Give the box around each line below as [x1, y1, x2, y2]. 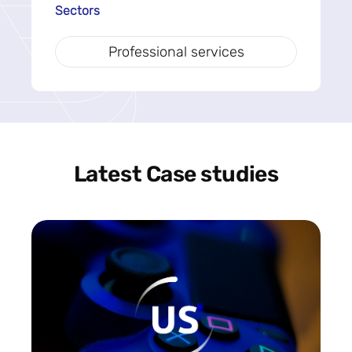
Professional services [108, 43, 244, 61]
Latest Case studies [73, 161, 279, 188]
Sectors [55, 3, 100, 19]
